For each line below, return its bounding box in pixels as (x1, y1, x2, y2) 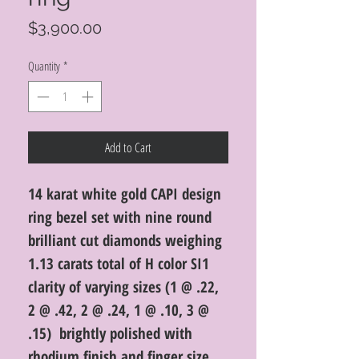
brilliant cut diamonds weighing (28, 229, 222, 251)
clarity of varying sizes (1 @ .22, (28, 276, 219, 297)
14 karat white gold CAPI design (28, 183, 221, 204)
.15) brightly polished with (28, 322, 192, 344)
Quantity (28, 58, 60, 74)
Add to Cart (105, 138, 151, 156)
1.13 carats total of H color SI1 (28, 252, 209, 274)
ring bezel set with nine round (28, 206, 212, 228)
